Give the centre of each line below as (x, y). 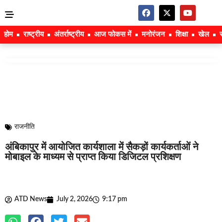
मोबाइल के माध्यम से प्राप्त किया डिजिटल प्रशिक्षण (93, 157)
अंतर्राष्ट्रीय (69, 34)
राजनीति (25, 127)
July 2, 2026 (75, 199)
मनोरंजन (153, 34)
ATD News (31, 199)
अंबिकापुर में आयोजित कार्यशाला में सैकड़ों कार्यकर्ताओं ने (102, 147)
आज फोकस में (113, 34)
